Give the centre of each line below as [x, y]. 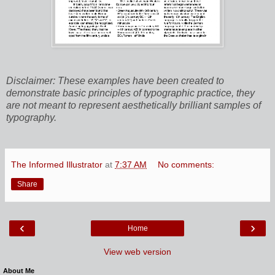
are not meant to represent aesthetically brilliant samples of [134, 106]
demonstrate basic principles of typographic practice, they [130, 93]
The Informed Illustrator [57, 165]
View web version [137, 252]
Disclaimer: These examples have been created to [115, 81]
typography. [31, 118]
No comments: [186, 165]
